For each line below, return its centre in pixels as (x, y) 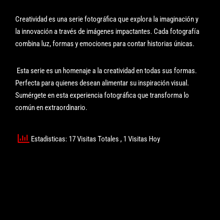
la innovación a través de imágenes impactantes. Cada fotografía (108, 31)
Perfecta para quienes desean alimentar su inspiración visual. (102, 83)
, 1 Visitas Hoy (140, 139)
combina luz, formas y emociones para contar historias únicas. (105, 43)
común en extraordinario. (52, 107)
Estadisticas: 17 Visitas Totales (75, 139)
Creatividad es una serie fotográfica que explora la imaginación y (107, 19)
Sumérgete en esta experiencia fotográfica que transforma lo (102, 95)
